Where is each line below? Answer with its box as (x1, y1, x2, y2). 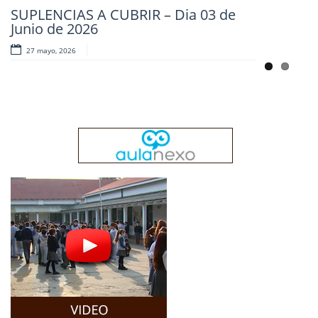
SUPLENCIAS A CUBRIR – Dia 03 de (11, 4, 236, 24)
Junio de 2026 (11, 18, 98, 38)
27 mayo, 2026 (26, 45, 76, 55)
